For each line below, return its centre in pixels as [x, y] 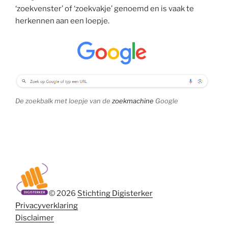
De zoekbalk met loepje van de [64, 101]
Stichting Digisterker [115, 193]
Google [166, 101]
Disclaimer [35, 218]
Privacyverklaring [47, 205]
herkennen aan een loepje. [62, 21]
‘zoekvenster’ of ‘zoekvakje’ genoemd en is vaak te [105, 8]
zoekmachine [133, 101]
